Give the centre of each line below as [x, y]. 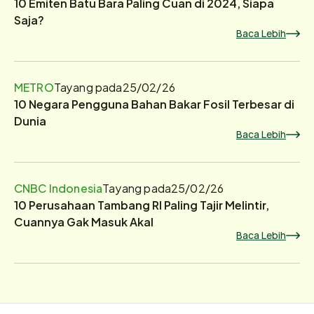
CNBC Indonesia [59, 187]
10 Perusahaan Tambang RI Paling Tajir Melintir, [142, 204]
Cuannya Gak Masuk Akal [84, 221]
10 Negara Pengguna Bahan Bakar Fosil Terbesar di [154, 103]
